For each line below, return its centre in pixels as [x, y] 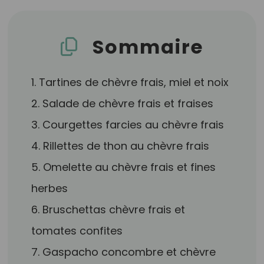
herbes [50, 188]
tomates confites [77, 231]
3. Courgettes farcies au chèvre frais [128, 125]
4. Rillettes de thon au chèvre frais [121, 146]
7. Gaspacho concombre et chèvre [124, 252]
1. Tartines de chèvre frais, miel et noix [130, 82]
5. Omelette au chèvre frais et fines [124, 167]
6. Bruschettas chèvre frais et [108, 209]
